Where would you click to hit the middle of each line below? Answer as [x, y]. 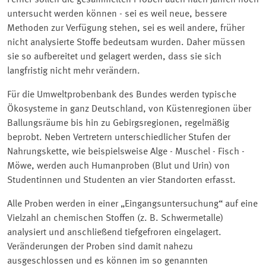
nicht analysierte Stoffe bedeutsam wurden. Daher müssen [126, 43]
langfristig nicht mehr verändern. [74, 71]
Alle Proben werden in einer [64, 204]
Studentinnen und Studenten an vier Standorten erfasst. [121, 180]
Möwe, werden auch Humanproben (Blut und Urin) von [118, 166]
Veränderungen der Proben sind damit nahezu [100, 247]
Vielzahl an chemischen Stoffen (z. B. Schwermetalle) [115, 218]
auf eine [240, 204]
